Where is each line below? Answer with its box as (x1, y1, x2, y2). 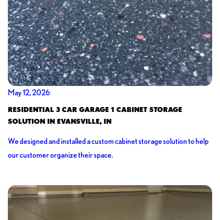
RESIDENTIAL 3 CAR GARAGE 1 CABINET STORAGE (7, 105, 182, 113)
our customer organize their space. (7, 150, 113, 160)
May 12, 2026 (7, 87, 50, 97)
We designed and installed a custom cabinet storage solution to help (7, 137, 209, 146)
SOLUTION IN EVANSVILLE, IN (7, 117, 111, 125)
